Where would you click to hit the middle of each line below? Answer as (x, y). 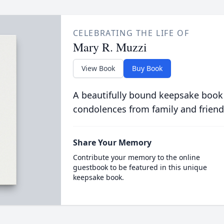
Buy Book (147, 68)
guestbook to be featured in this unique (140, 167)
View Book (98, 68)
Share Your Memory (112, 142)
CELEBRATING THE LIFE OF (131, 33)
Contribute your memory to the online (136, 157)
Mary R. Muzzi (110, 47)
